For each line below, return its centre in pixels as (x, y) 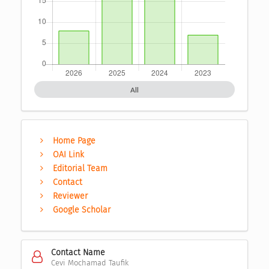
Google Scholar (82, 210)
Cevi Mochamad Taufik (89, 263)
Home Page (74, 141)
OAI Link (69, 155)
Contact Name (78, 253)
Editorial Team (80, 169)
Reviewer (71, 196)
